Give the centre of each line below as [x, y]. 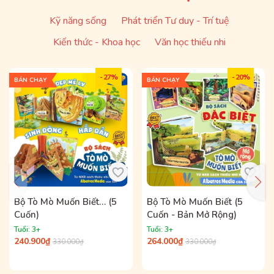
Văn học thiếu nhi [190, 43]
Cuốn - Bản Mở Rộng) [191, 214]
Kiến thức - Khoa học [97, 43]
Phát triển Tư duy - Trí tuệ [175, 21]
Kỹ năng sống [78, 21]
